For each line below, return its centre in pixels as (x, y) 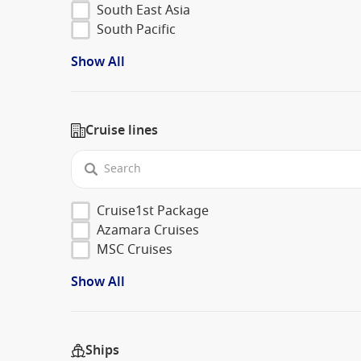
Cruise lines (122, 130)
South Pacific (136, 29)
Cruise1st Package (153, 211)
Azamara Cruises (148, 230)
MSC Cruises (135, 249)
